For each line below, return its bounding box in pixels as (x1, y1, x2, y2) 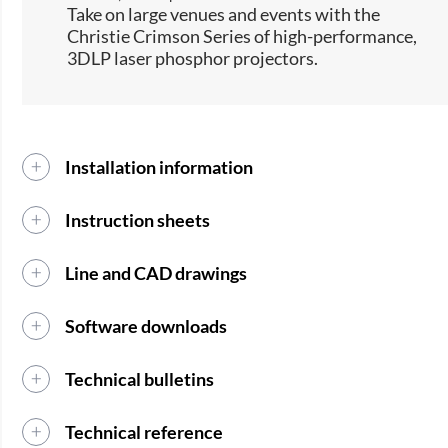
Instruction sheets (65, 209, 211, 232)
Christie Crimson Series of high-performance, (67, 25, 418, 48)
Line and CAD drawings (65, 262, 248, 285)
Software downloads (65, 315, 228, 338)
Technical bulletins (65, 368, 215, 391)
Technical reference (65, 421, 224, 444)
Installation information (65, 156, 254, 179)
